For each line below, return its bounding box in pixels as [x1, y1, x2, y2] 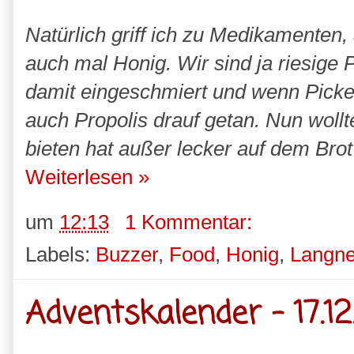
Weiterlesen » [25, 164, 149, 189]
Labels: [25, 243, 96, 267]
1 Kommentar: [125, 210, 258, 235]
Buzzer [96, 243, 158, 267]
